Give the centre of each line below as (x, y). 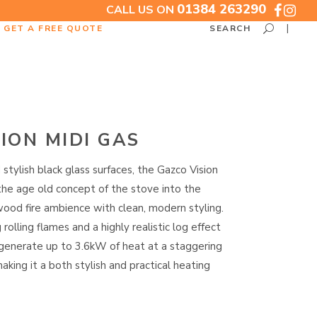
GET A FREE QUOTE (53, 28)
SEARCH (230, 28)
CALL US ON (142, 10)
